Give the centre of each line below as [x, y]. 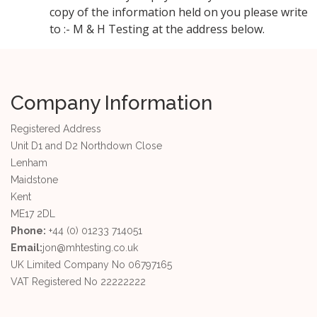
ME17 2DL [33, 214]
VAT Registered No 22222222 [78, 282]
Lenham [29, 163]
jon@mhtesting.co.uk [90, 248]
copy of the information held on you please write [179, 12]
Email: [27, 248]
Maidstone [34, 180]
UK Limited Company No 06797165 [91, 265]
